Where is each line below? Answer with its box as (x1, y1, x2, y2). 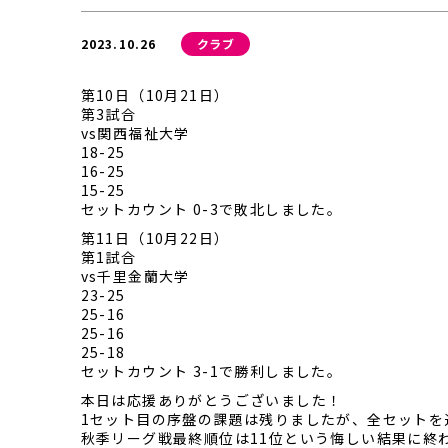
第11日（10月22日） (80, 228, 230, 248)
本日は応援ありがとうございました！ (80, 390, 343, 410)
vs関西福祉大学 (80, 123, 190, 143)
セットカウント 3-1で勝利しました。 (80, 361, 343, 381)
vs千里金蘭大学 (80, 266, 190, 286)
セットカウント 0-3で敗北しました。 (80, 199, 343, 219)
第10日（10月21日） (80, 85, 230, 105)
